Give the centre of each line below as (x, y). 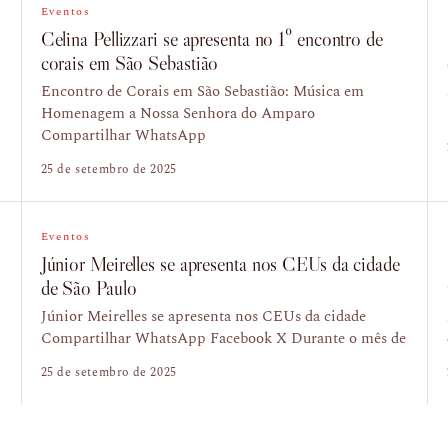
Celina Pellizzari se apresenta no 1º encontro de (211, 39)
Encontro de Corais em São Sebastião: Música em (202, 91)
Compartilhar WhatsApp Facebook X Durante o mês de (223, 338)
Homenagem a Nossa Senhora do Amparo (177, 113)
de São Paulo (88, 288)
